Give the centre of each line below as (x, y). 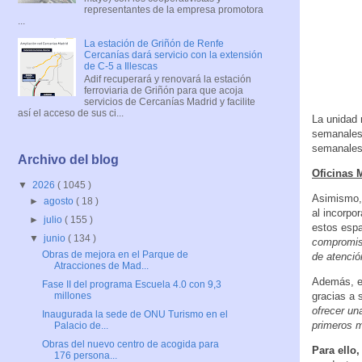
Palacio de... (81, 326)
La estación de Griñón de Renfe (154, 43)
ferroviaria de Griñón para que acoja (163, 90)
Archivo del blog (68, 160)
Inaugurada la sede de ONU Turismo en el (135, 315)
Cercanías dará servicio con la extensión (173, 55)
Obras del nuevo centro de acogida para (130, 345)
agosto (60, 202)
